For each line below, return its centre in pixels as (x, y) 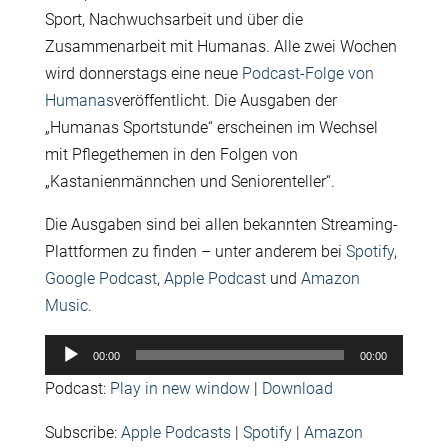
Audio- (66, 347)
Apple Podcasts (175, 432)
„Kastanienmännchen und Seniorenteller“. (189, 181)
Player (65, 374)
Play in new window (179, 388)
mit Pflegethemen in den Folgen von (171, 154)
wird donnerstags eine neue (143, 73)
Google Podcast (100, 278)
